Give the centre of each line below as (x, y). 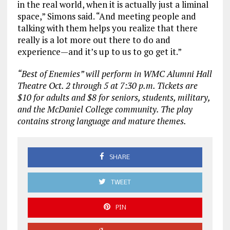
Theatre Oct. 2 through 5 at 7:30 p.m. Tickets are (107, 86)
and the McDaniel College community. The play (105, 109)
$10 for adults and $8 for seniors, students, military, (113, 98)
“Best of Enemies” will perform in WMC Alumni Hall (114, 74)
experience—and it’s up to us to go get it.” (99, 52)
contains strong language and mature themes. (102, 121)
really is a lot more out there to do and (94, 40)
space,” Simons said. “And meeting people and (107, 16)
